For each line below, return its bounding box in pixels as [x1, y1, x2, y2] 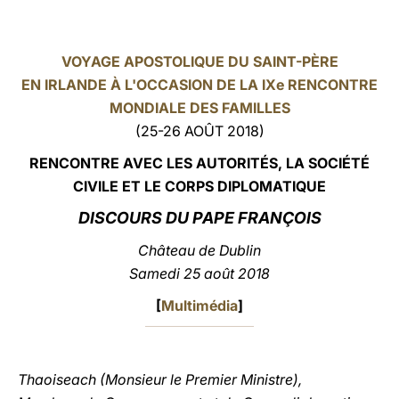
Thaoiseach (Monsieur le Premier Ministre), [18, 370, 302, 388]
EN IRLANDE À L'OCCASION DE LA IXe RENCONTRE [21, 76, 378, 94]
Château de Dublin [138, 241, 261, 259]
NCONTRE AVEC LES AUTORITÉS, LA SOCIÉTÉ [48, 154, 370, 172]
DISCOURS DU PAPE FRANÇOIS [77, 208, 322, 227]
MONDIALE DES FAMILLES [109, 99, 290, 117]
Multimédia [161, 297, 238, 314]
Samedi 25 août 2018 [129, 265, 270, 282]
